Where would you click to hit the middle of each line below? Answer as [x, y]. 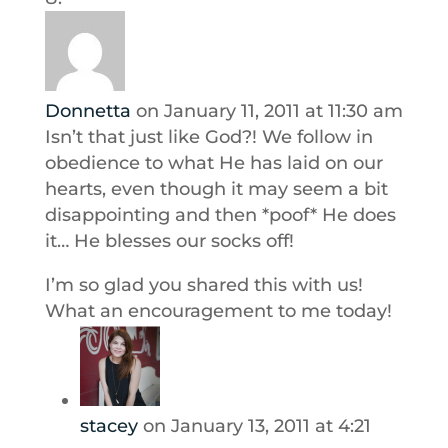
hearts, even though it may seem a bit [216, 189]
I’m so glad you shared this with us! [203, 285]
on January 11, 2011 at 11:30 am [269, 111]
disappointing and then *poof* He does [220, 215]
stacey [108, 426]
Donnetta [87, 111]
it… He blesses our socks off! [169, 241]
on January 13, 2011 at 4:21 [256, 426]
